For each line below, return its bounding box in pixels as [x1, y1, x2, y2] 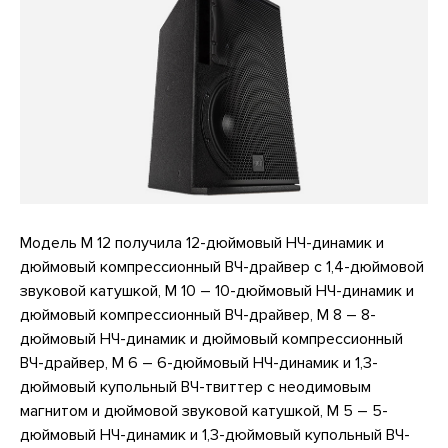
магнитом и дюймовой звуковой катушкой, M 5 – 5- [20, 400, 388, 421]
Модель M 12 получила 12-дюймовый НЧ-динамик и [20, 232, 384, 253]
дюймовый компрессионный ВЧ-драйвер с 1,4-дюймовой [20, 256, 424, 277]
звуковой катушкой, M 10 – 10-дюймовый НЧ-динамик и [20, 280, 414, 301]
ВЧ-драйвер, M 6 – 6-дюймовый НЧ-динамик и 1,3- [20, 352, 378, 373]
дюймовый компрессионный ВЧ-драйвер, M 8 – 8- [20, 304, 376, 325]
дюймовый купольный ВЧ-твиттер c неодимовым [20, 376, 371, 397]
